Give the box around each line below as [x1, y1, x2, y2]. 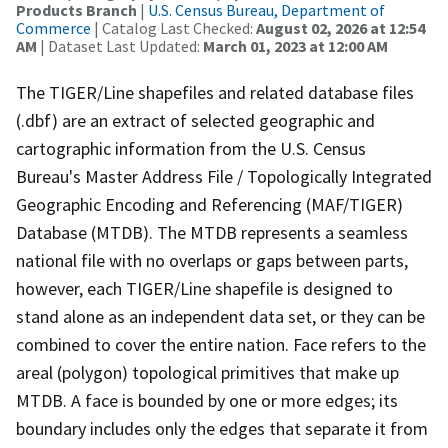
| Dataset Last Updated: [37, 35, 203, 56]
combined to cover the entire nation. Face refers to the [16, 332, 426, 356]
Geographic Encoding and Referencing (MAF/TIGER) [16, 192, 403, 216]
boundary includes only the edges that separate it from [16, 416, 428, 440]
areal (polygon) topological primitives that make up [16, 360, 399, 384]
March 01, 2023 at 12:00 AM [203, 35, 388, 56]
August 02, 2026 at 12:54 [256, 17, 425, 38]
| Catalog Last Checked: [91, 17, 256, 38]
